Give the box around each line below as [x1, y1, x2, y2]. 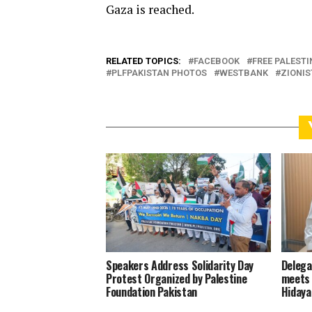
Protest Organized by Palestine [106, 270, 247, 288]
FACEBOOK [194, 56, 240, 67]
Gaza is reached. [106, 1, 194, 18]
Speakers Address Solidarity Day [106, 257, 254, 274]
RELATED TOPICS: [106, 56, 181, 67]
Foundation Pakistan [106, 283, 197, 301]
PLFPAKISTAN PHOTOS [111, 68, 207, 79]
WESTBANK [219, 68, 268, 79]
